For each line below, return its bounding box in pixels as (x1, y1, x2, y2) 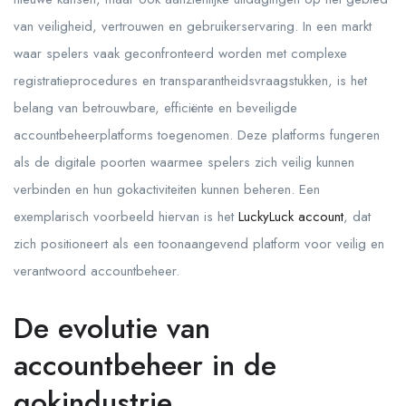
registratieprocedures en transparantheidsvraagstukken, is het (14, 71, 367, 91)
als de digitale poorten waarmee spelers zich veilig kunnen (14, 152, 354, 172)
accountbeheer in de (14, 344, 276, 386)
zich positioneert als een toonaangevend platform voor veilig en (14, 234, 384, 254)
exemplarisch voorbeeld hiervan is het (14, 207, 238, 227)
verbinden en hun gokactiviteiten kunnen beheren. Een (14, 179, 320, 199)
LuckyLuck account (238, 207, 343, 227)
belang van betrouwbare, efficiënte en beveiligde (14, 98, 297, 118)
